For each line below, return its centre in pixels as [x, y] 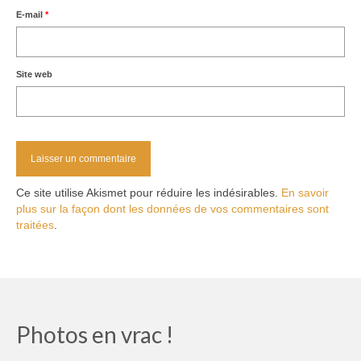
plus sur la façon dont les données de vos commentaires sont [172, 209]
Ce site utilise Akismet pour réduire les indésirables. [149, 193]
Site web [34, 75]
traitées [35, 225]
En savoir [305, 193]
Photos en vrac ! [95, 335]
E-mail [31, 15]
